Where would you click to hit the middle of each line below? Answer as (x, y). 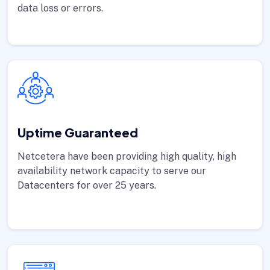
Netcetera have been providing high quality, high (127, 156)
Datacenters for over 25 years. (87, 185)
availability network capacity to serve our (112, 171)
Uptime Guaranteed (78, 132)
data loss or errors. (60, 8)
